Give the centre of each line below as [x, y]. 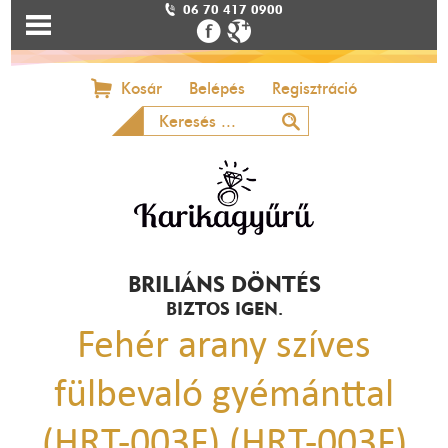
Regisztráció [314, 88]
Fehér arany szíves [224, 343]
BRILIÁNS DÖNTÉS [224, 283]
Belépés [217, 88]
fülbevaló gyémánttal [224, 392]
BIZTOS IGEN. [224, 308]
